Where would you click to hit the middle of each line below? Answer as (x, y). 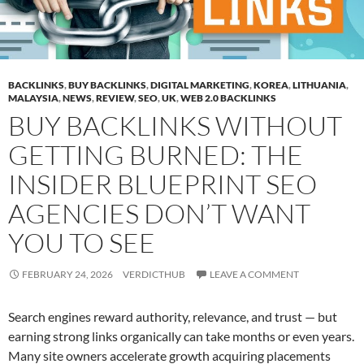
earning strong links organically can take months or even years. (181, 336)
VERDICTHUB (154, 275)
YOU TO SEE (82, 243)
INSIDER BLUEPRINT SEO (162, 184)
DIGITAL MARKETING (200, 85)
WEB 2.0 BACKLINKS (228, 98)
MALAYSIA (33, 98)
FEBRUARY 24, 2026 (67, 275)
